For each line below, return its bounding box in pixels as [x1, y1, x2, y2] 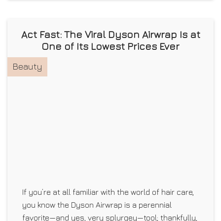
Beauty [12, 61, 42, 72]
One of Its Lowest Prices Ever [41, 40, 180, 52]
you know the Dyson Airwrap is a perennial [22, 200, 172, 209]
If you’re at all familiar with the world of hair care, [22, 187, 194, 196]
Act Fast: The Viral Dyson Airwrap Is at [21, 28, 200, 40]
